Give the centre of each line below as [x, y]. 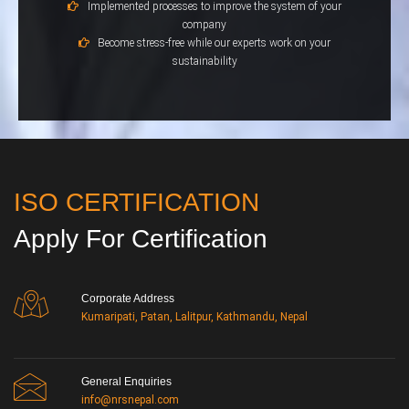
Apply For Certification [141, 239]
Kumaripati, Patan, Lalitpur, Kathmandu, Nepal [194, 317]
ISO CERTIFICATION [136, 203]
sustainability [204, 62]
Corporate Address [128, 299]
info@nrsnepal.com [130, 400]
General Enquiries [126, 382]
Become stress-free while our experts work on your [213, 43]
